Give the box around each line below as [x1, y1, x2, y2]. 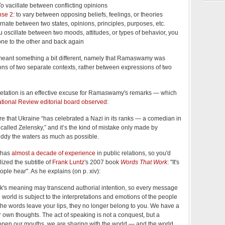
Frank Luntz [52, 158, 84, 166]
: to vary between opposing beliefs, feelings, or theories [13, 11, 163, 18]
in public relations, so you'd [95, 149, 171, 157]
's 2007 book [84, 158, 121, 166]
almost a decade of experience [12, 149, 95, 157]
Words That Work [121, 158, 167, 166]
